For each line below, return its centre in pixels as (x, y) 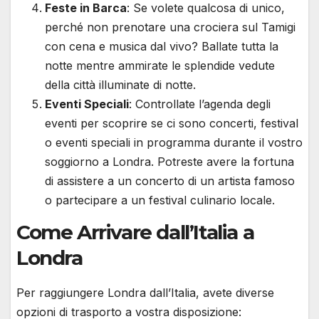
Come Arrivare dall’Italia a (135, 232)
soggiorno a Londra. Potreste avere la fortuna (169, 162)
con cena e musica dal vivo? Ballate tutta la (162, 47)
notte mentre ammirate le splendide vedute (160, 66)
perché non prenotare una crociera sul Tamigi (170, 27)
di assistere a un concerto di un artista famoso (170, 181)
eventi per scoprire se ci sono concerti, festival (172, 124)
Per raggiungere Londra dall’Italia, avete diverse (145, 293)
